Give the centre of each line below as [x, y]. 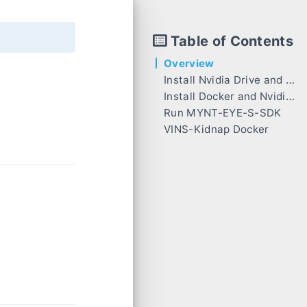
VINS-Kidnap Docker [217, 129]
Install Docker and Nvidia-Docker [225, 96]
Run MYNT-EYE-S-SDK [223, 113]
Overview [189, 63]
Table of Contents [232, 41]
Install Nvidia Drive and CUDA [225, 80]
